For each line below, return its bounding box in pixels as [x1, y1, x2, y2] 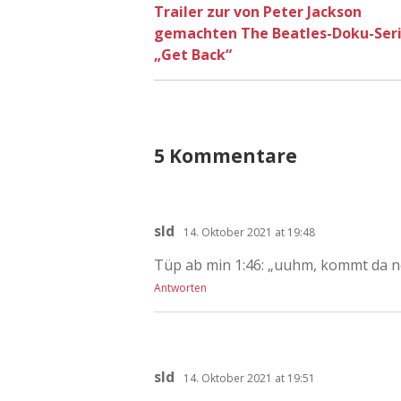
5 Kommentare [154, 142, 297, 168]
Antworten [154, 279, 207, 295]
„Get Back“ [154, 44, 232, 64]
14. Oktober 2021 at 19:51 [183, 370, 315, 386]
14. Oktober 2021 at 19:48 [183, 224, 315, 240]
